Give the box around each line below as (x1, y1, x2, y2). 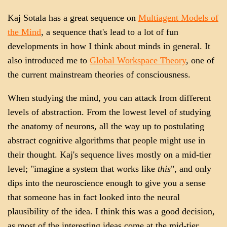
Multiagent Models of (138, 13, 218, 23)
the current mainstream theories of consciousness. (8, 69, 191, 80)
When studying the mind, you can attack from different (8, 92, 211, 103)
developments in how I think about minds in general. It (8, 41, 210, 52)
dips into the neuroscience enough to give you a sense (8, 177, 206, 188)
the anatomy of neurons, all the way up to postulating (8, 121, 204, 131)
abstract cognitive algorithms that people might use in (8, 135, 205, 145)
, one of (186, 55, 214, 66)
